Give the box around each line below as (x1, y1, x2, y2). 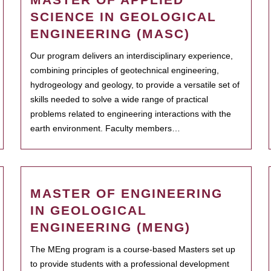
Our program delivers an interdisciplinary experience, (30, 51, 233, 60)
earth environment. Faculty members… (30, 123, 180, 133)
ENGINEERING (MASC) (30, 27, 190, 41)
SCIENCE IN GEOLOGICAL (30, 10, 217, 24)
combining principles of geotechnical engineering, (30, 65, 219, 75)
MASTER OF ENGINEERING (30, 186, 223, 200)
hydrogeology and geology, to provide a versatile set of (30, 80, 240, 90)
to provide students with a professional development (30, 259, 229, 269)
